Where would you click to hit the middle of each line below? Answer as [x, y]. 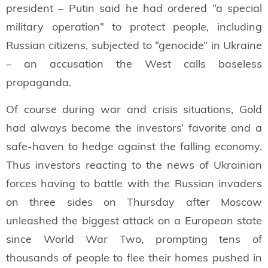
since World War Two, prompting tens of [134, 239]
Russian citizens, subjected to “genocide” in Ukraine [134, 45]
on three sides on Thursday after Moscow [134, 202]
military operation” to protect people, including [134, 27]
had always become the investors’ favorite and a [134, 128]
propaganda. [39, 83]
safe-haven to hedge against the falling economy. [134, 147]
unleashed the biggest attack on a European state [134, 221]
